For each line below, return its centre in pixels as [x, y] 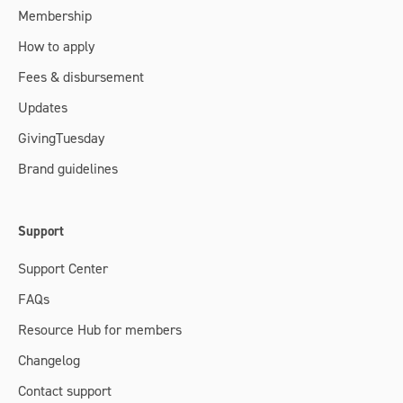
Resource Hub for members [100, 330]
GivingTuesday [61, 138]
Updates [43, 107]
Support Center [63, 269]
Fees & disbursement [81, 77]
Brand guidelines [68, 169]
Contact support [65, 391]
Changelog [49, 360]
